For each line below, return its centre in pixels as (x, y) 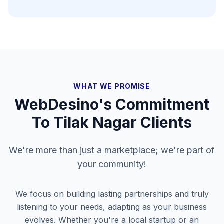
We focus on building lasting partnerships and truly (112, 194)
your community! (112, 164)
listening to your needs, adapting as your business (112, 207)
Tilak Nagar (95, 122)
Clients (164, 122)
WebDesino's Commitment (112, 104)
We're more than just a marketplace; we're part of (112, 150)
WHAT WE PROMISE (112, 86)
